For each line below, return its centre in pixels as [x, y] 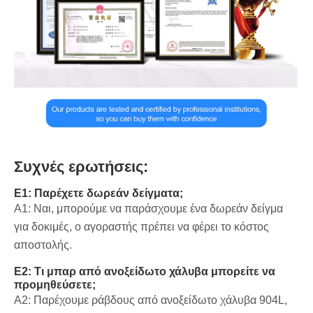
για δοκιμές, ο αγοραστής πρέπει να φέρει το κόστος [141, 226]
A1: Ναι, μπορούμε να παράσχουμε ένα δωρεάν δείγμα [148, 208]
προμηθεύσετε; [55, 284]
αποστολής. [43, 245]
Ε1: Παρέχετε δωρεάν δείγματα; [99, 193]
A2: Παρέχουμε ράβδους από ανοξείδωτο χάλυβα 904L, [151, 300]
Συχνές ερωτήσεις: [81, 166]
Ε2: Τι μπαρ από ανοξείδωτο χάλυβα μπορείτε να [145, 271]
